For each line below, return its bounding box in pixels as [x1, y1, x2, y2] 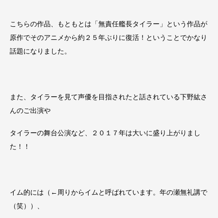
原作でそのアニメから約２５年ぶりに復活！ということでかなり [10, 34, 207, 42]
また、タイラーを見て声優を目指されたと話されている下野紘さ [10, 92, 207, 101]
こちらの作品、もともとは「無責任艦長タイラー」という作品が [10, 20, 207, 28]
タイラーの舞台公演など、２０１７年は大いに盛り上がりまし [10, 129, 200, 137]
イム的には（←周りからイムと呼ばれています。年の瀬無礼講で [10, 188, 207, 197]
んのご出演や [10, 106, 51, 114]
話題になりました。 [10, 47, 71, 55]
